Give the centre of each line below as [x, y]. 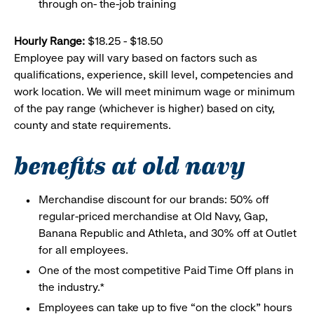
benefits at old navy [130, 163]
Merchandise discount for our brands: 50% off [154, 199]
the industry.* [72, 287]
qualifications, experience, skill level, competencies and [153, 74]
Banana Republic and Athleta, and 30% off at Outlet [168, 233]
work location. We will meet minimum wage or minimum [155, 91]
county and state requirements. [93, 125]
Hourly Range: [49, 41]
